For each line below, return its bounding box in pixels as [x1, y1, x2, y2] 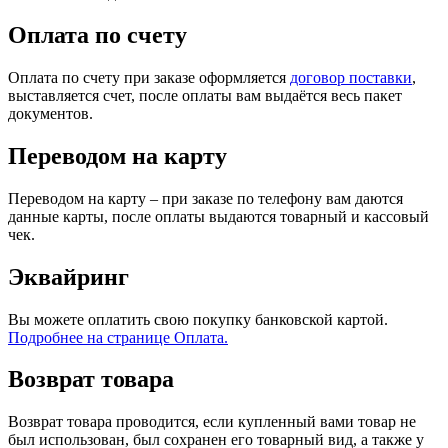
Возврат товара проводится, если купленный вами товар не [8, 413, 416, 431]
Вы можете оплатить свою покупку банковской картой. [8, 310, 388, 328]
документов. [8, 104, 93, 122]
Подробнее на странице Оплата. [8, 328, 228, 346]
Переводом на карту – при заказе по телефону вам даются [8, 189, 403, 207]
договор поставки [290, 68, 412, 86]
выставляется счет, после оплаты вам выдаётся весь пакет [8, 86, 402, 104]
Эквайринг [8, 263, 129, 290]
